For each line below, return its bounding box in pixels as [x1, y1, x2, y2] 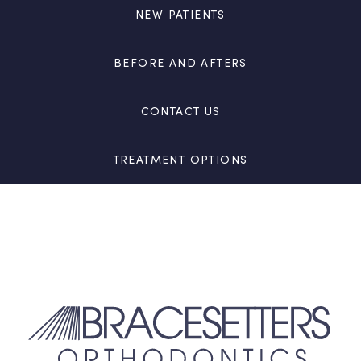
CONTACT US [140, 103, 221, 118]
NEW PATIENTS [135, 6, 226, 22]
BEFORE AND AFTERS [114, 55, 247, 70]
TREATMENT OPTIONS [113, 151, 248, 167]
